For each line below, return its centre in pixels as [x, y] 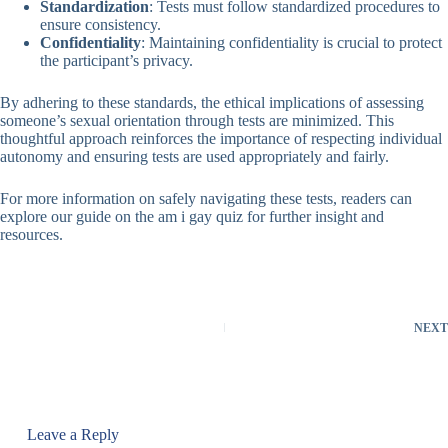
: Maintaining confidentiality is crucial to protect [291, 43]
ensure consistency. [100, 25]
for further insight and [313, 217]
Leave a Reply [72, 435]
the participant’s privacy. [116, 61]
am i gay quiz [200, 217]
